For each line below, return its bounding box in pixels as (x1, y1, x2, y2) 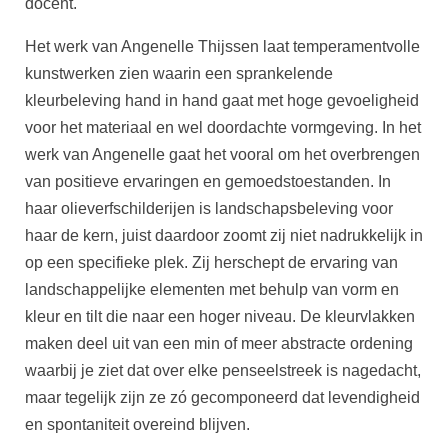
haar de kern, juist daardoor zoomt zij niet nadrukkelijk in (25, 227, 423, 244)
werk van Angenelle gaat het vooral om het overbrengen (25, 146, 420, 163)
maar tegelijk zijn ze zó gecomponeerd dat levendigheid (25, 389, 420, 406)
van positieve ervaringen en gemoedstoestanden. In (25, 173, 391, 190)
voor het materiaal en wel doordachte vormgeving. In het (25, 119, 421, 136)
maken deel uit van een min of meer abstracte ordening (25, 335, 413, 352)
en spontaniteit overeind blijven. (25, 416, 250, 433)
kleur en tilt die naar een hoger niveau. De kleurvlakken (25, 308, 415, 325)
